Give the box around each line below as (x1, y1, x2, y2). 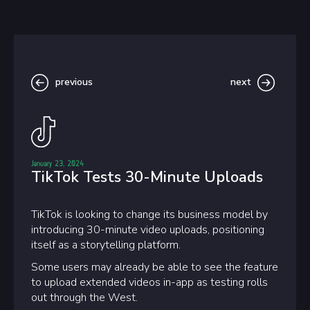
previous (55, 75, 93, 89)
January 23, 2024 (31, 157, 84, 167)
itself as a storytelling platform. (31, 237, 183, 253)
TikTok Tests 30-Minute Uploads (31, 166, 263, 188)
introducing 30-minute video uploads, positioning (31, 221, 264, 237)
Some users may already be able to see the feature (31, 259, 278, 275)
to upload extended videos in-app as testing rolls (31, 274, 268, 290)
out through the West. (31, 289, 140, 305)
